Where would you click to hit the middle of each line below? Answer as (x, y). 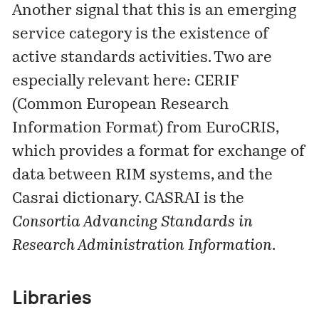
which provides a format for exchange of (159, 152)
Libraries (52, 297)
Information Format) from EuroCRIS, (146, 128)
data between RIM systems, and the (143, 175)
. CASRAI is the (192, 199)
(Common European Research (121, 105)
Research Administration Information (142, 246)
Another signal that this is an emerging (155, 11)
